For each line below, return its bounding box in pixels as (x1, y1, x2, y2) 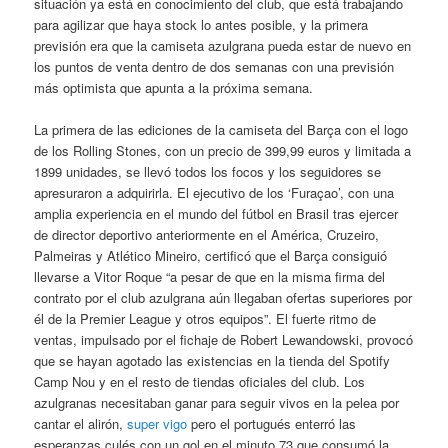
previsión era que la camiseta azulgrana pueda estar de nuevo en (34, 36, 412, 56)
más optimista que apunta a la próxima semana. (34, 78, 314, 98)
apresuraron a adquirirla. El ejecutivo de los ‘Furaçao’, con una (34, 183, 395, 203)
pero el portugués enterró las (187, 414, 357, 434)
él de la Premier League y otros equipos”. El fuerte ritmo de (34, 309, 377, 329)
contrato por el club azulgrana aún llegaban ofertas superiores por (34, 288, 413, 308)
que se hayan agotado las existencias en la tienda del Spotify (34, 351, 391, 371)
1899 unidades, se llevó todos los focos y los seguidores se (34, 162, 382, 182)
